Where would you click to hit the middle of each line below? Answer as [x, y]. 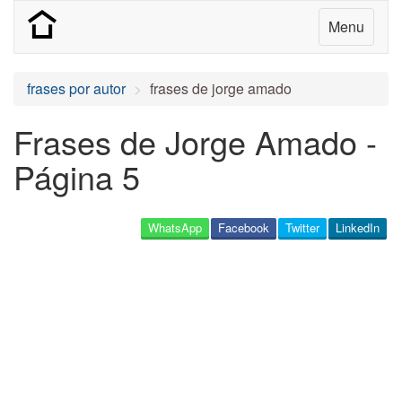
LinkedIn [358, 227]
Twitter [302, 227]
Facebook [244, 227]
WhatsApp [175, 227]
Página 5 [77, 176]
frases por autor [76, 88]
